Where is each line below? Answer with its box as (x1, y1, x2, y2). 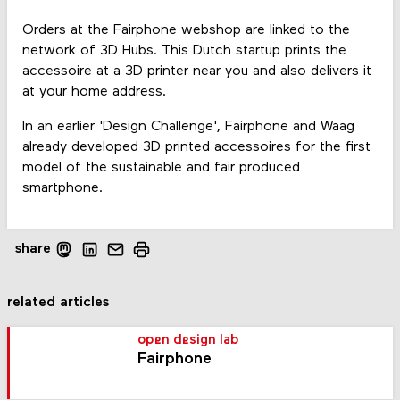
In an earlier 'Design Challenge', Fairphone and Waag (21, 120, 354, 135)
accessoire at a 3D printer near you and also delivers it (21, 63, 371, 79)
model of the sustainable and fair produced (21, 161, 300, 176)
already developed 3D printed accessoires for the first (21, 140, 371, 155)
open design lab (137, 333, 240, 347)
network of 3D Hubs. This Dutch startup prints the (21, 43, 346, 58)
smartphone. (21, 181, 103, 196)
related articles (7, 296, 110, 311)
